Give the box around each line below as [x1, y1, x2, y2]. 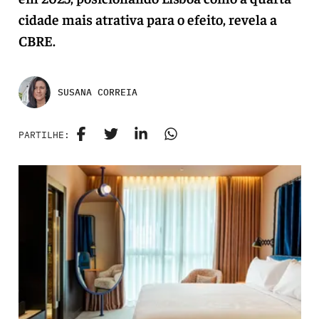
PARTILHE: [18, 128, 70, 141]
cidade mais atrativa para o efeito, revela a [18, 10, 277, 28]
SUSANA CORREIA [57, 85, 137, 98]
